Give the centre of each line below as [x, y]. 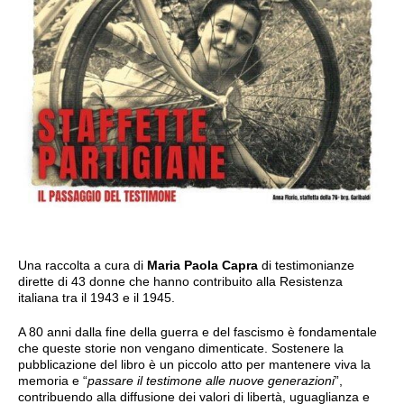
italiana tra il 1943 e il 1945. [96, 297]
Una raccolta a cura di [83, 265]
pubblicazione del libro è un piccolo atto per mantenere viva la [194, 364]
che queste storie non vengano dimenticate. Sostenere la [181, 348]
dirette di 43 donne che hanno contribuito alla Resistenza [180, 281]
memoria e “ [53, 380]
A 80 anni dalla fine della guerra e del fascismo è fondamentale [197, 331]
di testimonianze [306, 265]
